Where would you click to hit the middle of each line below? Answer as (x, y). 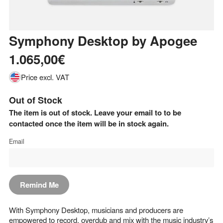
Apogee (173, 40)
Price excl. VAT (45, 77)
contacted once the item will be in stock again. (89, 124)
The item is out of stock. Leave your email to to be (95, 113)
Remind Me (39, 184)
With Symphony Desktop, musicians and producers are (96, 210)
